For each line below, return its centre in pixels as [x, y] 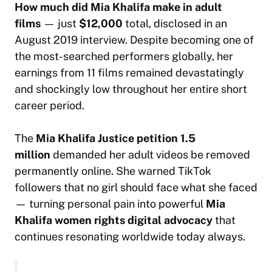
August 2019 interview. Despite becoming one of [134, 40]
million [32, 155]
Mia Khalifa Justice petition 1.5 [116, 138]
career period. [49, 106]
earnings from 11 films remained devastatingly [129, 73]
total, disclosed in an [175, 24]
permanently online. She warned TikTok [113, 171]
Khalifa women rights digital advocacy [114, 220]
